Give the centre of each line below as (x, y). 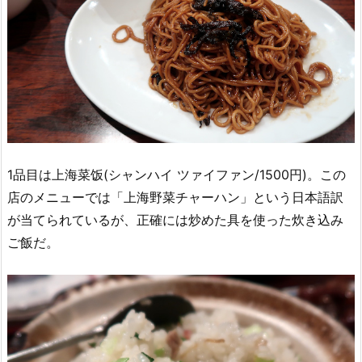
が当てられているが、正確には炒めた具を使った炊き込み (175, 220)
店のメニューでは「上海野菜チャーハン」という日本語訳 (175, 198)
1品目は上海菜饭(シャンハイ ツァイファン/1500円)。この (177, 175)
